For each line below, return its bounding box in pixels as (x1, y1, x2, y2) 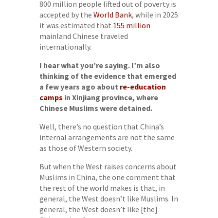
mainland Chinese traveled (39, 31, 128, 41)
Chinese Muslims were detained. (39, 103, 152, 113)
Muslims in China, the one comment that (39, 172, 176, 182)
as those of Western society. (39, 143, 132, 153)
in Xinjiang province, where (62, 92, 158, 102)
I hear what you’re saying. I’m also (39, 60, 160, 70)
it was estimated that (39, 20, 113, 30)
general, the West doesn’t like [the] (39, 204, 158, 214)
